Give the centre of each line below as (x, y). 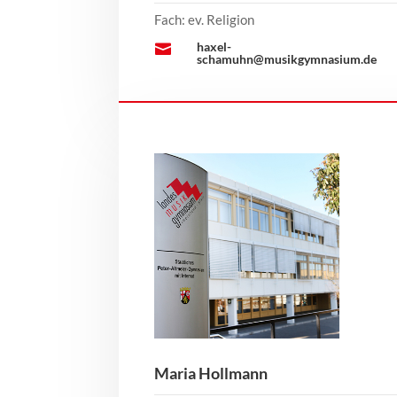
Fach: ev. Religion (205, 20)
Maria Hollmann (211, 373)
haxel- (214, 47)
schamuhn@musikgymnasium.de (286, 59)
